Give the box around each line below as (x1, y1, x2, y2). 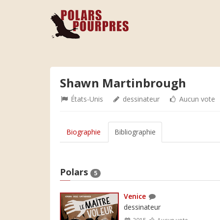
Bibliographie (114, 127, 156, 137)
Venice (124, 191, 146, 201)
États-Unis (69, 94, 103, 104)
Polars (60, 166, 90, 178)
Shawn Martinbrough (60, 75, 186, 91)
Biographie (66, 127, 101, 137)
